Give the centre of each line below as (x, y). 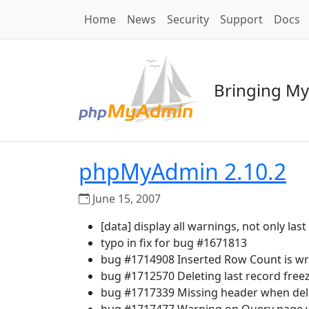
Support (241, 19)
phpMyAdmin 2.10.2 (182, 171)
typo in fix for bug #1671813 (174, 243)
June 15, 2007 (125, 199)
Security (188, 19)
